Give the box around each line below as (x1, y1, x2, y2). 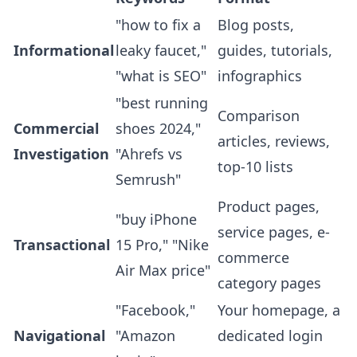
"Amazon (116, 326, 175, 345)
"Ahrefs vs (116, 144, 182, 163)
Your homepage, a (218, 300, 340, 320)
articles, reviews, (218, 131, 330, 151)
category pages (218, 273, 321, 292)
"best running (116, 93, 208, 112)
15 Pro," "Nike (116, 235, 209, 254)
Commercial (14, 119, 99, 138)
